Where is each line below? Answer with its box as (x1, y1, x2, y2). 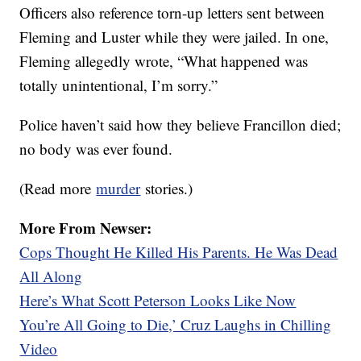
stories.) (140, 177, 193, 198)
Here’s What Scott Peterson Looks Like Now (19, 289, 297, 310)
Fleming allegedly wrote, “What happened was (19, 50, 309, 71)
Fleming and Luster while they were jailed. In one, (19, 26, 330, 47)
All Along (19, 265, 83, 286)
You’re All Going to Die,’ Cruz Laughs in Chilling (19, 313, 332, 334)
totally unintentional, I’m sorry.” (19, 74, 218, 95)
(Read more (19, 177, 97, 198)
